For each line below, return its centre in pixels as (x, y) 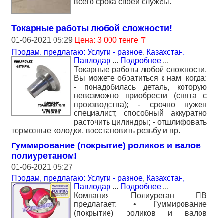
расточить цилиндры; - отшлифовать (140, 122)
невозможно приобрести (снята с (140, 95)
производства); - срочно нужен (140, 104)
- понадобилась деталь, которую (140, 87)
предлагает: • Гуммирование (140, 204)
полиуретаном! (44, 155)
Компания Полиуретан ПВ (140, 195)
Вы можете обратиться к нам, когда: (140, 78)
